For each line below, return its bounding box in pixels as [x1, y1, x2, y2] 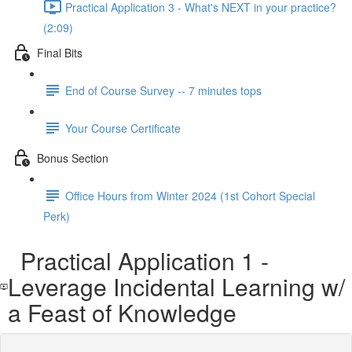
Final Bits [37, 44, 82, 60]
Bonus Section [37, 149, 108, 166]
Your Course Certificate [65, 119, 181, 136]
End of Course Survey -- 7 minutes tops [65, 82, 262, 98]
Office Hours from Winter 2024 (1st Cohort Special [65, 187, 315, 203]
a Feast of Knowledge [7, 295, 236, 329]
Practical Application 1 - [7, 244, 269, 277]
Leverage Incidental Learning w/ [7, 269, 345, 303]
